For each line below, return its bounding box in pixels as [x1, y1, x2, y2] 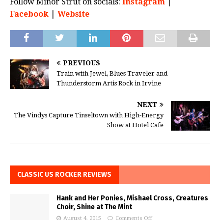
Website [57, 9, 89, 19]
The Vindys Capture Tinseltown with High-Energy [14, 111, 164, 119]
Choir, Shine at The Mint [56, 202, 132, 211]
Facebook [10, 9, 49, 19]
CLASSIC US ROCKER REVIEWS [17, 170, 111, 179]
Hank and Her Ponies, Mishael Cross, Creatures [56, 193, 208, 202]
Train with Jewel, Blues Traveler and [56, 69, 167, 77]
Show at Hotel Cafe [107, 121, 164, 129]
